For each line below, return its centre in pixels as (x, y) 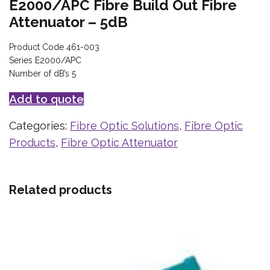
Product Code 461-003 (54, 47)
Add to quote (46, 99)
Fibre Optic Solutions (124, 125)
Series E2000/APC (45, 60)
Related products (61, 190)
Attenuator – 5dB (68, 22)
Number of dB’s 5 (42, 73)
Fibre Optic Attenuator (119, 142)
